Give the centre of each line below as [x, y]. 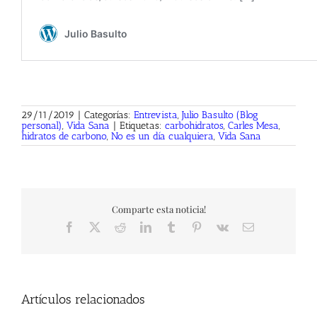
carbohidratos [194, 126]
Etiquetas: [142, 126]
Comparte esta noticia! [158, 209]
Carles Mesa [253, 126]
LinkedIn [171, 226]
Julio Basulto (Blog [220, 115]
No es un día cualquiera [162, 137]
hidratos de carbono [64, 137]
